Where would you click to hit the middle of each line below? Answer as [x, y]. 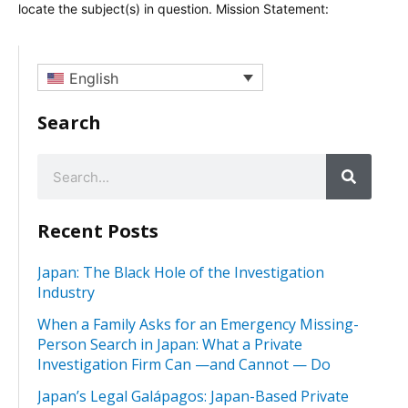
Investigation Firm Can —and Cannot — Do [184, 365]
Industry [66, 293]
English [94, 79]
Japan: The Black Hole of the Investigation [181, 273]
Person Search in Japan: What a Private [170, 345]
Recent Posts [98, 231]
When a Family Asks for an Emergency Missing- [198, 325]
